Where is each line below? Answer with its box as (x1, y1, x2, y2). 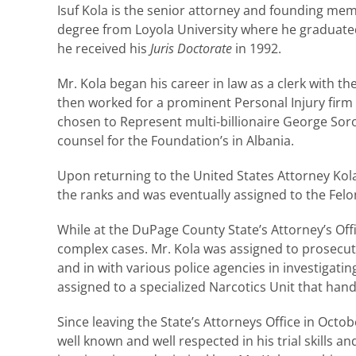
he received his (57, 39, 150, 57)
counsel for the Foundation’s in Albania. (57, 131, 294, 149)
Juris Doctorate (150, 39, 232, 57)
